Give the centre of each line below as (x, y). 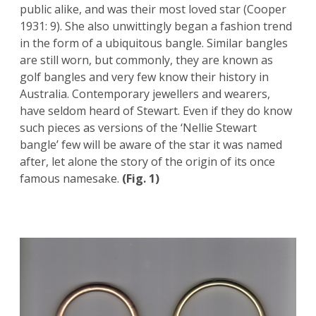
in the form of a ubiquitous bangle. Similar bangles (154, 43)
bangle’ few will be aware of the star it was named (151, 145)
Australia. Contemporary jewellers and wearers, (145, 94)
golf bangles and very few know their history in (144, 77)
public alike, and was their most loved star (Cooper (153, 10)
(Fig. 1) (141, 179)
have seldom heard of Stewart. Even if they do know (156, 111)
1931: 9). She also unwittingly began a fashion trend (156, 26)
